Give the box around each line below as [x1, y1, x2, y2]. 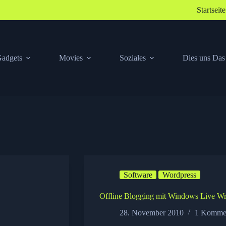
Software [124, 171, 152, 179]
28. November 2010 [120, 208, 184, 217]
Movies [59, 53, 83, 62]
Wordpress [162, 171, 196, 179]
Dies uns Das [182, 53, 225, 62]
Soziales [119, 53, 146, 62]
